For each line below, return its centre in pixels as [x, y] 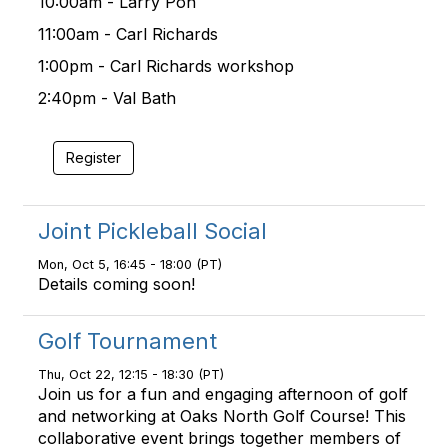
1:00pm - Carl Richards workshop [166, 66]
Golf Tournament [127, 341]
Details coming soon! [116, 284]
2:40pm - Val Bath [109, 98]
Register [93, 157]
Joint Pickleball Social [152, 231]
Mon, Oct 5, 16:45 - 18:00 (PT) [130, 264]
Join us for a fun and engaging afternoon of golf [223, 394]
